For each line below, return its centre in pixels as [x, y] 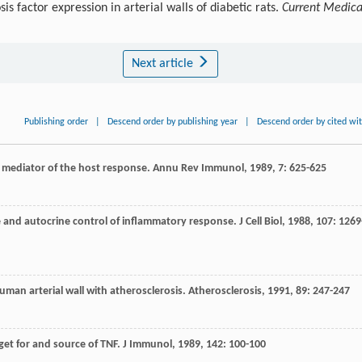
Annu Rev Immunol [198, 168]
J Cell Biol [261, 221]
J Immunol [147, 344]
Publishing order [57, 122]
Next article [164, 63]
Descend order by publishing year [173, 122]
